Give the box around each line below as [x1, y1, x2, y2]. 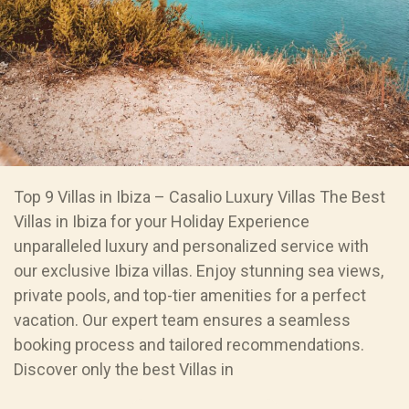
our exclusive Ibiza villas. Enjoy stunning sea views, [14, 261, 383, 281]
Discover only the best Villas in [14, 360, 234, 380]
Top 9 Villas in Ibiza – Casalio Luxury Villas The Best [14, 187, 385, 207]
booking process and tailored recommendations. [14, 335, 364, 355]
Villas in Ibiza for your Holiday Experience [14, 212, 309, 232]
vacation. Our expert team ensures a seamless [14, 310, 351, 330]
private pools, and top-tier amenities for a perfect [14, 286, 366, 306]
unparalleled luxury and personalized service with [14, 236, 369, 257]
